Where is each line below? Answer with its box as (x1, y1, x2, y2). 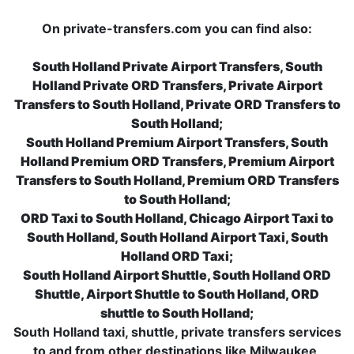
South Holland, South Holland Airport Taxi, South (26, 229, 328, 245)
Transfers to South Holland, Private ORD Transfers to (13, 96, 341, 112)
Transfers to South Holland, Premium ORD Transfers (15, 172, 339, 188)
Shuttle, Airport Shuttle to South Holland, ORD (35, 286, 319, 302)
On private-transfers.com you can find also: (42, 21, 312, 36)
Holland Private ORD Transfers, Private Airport (32, 77, 322, 93)
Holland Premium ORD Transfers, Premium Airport (20, 153, 334, 169)
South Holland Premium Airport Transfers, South (26, 134, 328, 150)
